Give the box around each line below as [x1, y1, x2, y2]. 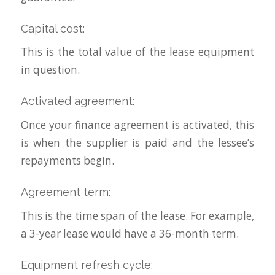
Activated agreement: [20, 95, 134, 108]
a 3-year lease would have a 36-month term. [20, 226, 239, 241]
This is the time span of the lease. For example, [20, 208, 255, 223]
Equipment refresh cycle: [20, 258, 153, 271]
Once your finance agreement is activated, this [20, 118, 255, 133]
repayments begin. [20, 153, 114, 168]
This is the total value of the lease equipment [20, 45, 255, 60]
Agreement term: [20, 185, 110, 199]
